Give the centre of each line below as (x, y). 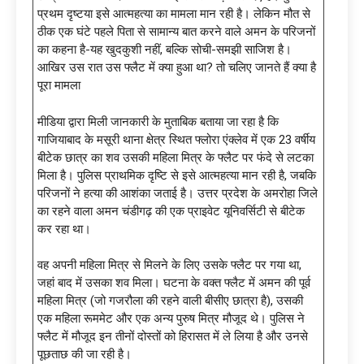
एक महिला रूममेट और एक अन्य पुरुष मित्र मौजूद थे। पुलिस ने (171, 319)
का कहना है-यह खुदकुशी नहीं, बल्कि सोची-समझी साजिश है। (165, 50)
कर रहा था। (64, 229)
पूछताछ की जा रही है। (84, 355)
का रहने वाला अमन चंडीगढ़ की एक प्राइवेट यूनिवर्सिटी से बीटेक (171, 211)
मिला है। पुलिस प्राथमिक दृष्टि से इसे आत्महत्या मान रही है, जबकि (177, 175)
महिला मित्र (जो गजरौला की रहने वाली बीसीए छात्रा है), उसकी (170, 301)
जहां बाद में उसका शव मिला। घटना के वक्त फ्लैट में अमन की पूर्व (174, 283)
